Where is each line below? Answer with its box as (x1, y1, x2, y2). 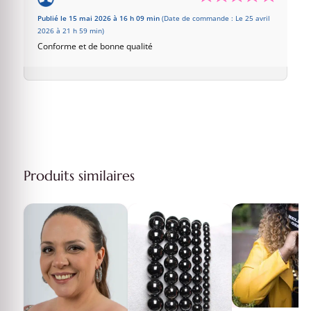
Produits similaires (23, 167, 135, 185)
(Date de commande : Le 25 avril (161, 14, 270, 24)
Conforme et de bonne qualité (37, 40, 153, 53)
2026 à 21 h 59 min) (37, 26, 104, 36)
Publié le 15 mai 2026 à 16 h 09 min (37, 14, 162, 24)
